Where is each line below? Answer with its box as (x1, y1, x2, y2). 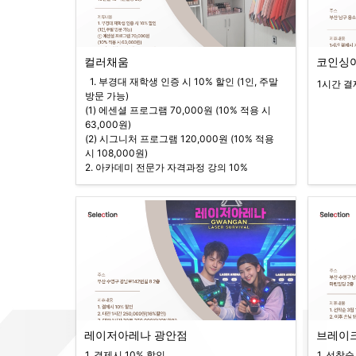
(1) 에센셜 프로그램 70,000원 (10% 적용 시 (85, 103, 271, 116)
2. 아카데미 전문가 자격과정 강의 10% (85, 161, 248, 173)
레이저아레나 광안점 (84, 327, 188, 342)
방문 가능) (85, 89, 129, 102)
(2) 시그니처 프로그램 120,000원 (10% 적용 (85, 132, 274, 145)
